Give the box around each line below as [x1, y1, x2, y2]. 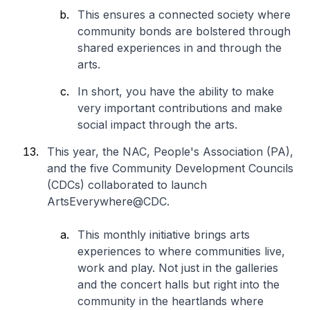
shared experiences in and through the [77, 41, 282, 55]
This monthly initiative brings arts [77, 228, 250, 241]
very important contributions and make [77, 101, 282, 115]
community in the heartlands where [77, 294, 264, 308]
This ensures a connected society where [77, 8, 291, 21]
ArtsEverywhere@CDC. [47, 194, 173, 208]
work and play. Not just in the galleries [77, 261, 278, 275]
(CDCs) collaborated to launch [47, 178, 207, 192]
